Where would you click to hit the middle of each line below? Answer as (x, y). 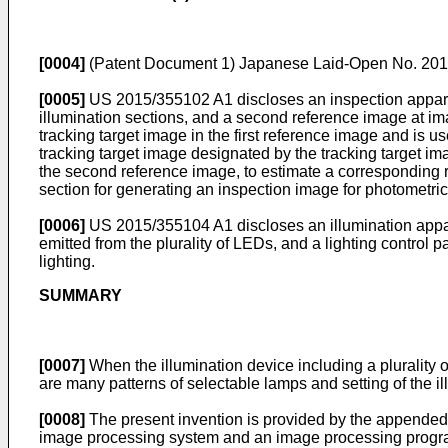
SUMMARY (80, 295)
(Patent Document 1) (162, 63)
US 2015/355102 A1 (161, 99)
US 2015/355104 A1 (161, 225)
